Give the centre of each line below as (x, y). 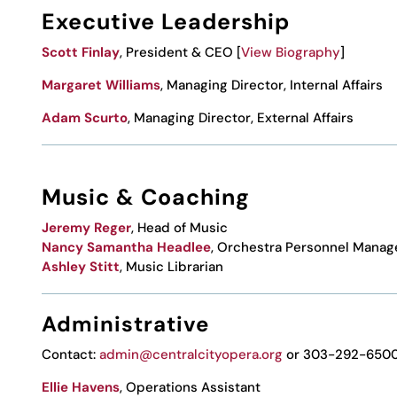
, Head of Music (180, 227)
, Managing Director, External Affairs (241, 117)
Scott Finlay (81, 52)
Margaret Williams (101, 85)
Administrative (126, 323)
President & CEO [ (184, 52)
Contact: (71, 354)
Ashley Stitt (81, 266)
